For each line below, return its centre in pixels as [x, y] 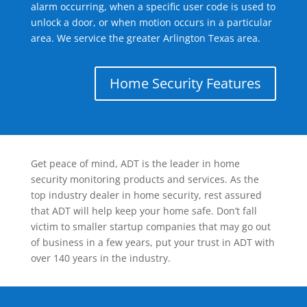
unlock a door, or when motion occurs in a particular [151, 23]
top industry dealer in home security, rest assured [146, 195]
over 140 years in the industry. [100, 258]
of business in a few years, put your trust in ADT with [152, 243]
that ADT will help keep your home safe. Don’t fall [144, 211]
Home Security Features [186, 84]
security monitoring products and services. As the [145, 180]
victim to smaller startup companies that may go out [150, 227]
